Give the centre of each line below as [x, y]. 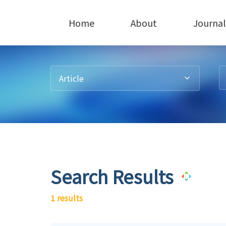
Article [71, 78]
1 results [67, 198]
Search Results [112, 176]
